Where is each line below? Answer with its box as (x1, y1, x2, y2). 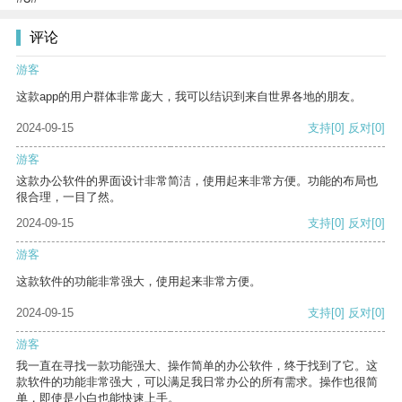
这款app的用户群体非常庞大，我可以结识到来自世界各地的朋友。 (16, 90, 362, 104)
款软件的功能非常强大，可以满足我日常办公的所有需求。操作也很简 (16, 375, 378, 389)
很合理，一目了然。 (16, 190, 121, 205)
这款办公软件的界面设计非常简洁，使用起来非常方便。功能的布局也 (16, 174, 378, 188)
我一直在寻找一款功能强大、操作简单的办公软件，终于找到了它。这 (16, 359, 378, 373)
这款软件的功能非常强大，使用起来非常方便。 (16, 275, 261, 289)
